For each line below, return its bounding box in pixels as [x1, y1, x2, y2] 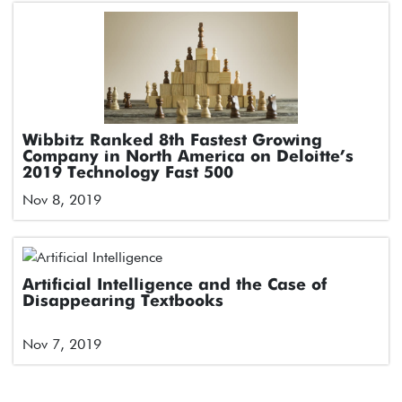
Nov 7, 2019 [22, 336, 101, 353]
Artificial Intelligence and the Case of [22, 277, 327, 293]
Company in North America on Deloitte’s [22, 149, 354, 165]
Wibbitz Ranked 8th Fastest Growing [22, 133, 322, 149]
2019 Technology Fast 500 [22, 165, 233, 181]
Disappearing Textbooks [22, 293, 223, 310]
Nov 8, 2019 [22, 191, 101, 208]
